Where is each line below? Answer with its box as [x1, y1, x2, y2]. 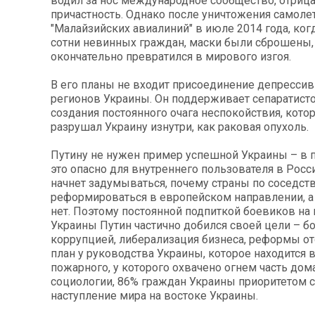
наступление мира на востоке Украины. [51, 289, 258, 303]
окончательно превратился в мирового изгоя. [51, 50, 291, 64]
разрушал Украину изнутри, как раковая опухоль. [51, 120, 309, 134]
